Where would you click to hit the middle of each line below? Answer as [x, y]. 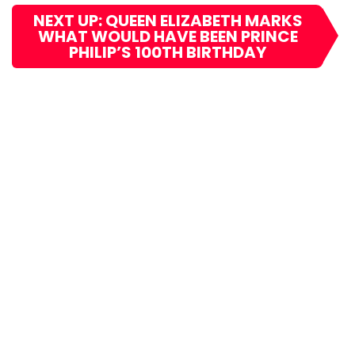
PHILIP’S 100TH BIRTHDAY [168, 52]
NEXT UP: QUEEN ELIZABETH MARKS [168, 20]
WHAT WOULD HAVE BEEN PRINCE [168, 36]
